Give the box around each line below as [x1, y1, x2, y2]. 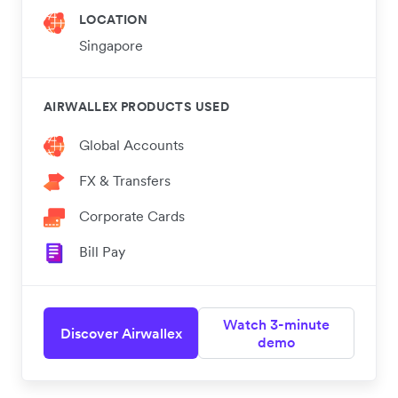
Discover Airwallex [60, 324, 182, 343]
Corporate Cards [79, 207, 185, 226]
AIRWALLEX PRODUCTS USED [44, 99, 230, 115]
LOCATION [79, 12, 148, 28]
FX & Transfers [79, 171, 171, 190]
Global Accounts [79, 136, 184, 155]
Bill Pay [79, 243, 125, 261]
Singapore [79, 36, 143, 55]
